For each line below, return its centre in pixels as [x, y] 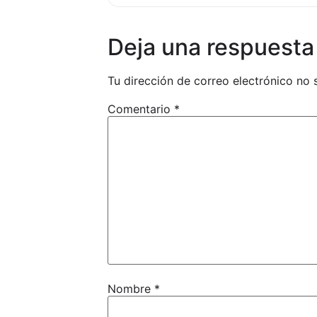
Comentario [141, 109]
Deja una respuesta [211, 47]
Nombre [131, 288]
